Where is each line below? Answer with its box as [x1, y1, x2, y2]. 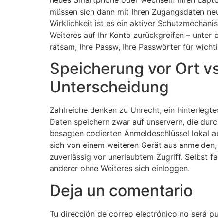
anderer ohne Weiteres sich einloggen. [50, 163, 190, 174]
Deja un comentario [50, 181, 193, 200]
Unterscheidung [50, 77, 169, 97]
